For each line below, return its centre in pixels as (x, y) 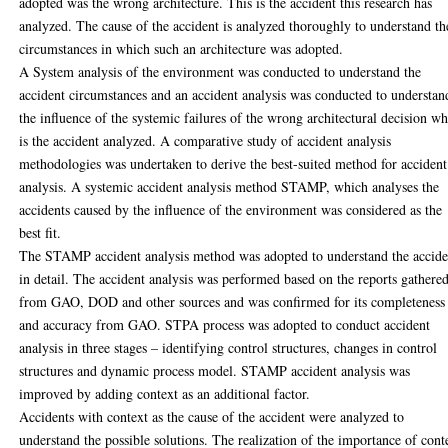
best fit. (40, 232)
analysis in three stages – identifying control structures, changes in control (228, 347)
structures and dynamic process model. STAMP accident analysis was (215, 370)
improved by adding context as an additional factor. (165, 393)
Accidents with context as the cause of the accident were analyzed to (212, 416)
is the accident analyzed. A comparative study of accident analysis (205, 140)
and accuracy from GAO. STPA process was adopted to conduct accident (225, 324)
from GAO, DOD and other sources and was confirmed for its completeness (232, 301)
